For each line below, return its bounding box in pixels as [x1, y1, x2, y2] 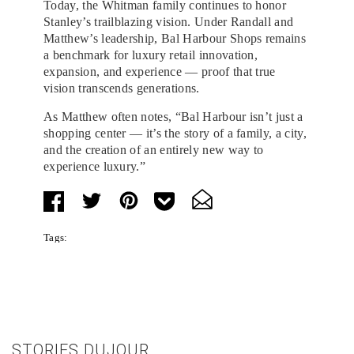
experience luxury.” [43, 159, 146, 173]
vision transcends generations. [43, 81, 200, 95]
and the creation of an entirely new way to [43, 142, 264, 156]
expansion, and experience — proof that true [43, 64, 276, 78]
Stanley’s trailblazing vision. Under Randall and [43, 14, 294, 28]
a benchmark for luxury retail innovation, [43, 47, 258, 62]
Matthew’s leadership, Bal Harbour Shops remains [43, 31, 307, 45]
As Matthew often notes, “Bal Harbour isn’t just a [43, 109, 303, 123]
